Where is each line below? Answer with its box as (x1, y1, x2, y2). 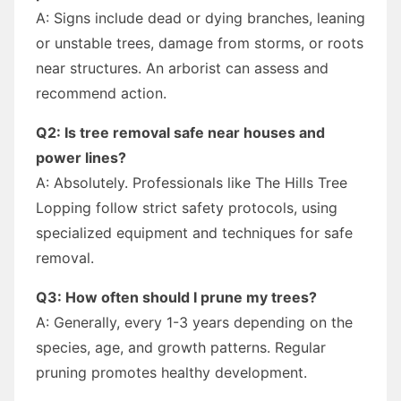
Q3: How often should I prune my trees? (36, 287, 317, 306)
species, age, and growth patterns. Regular (36, 337, 326, 356)
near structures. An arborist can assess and (36, 58, 328, 77)
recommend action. (36, 83, 166, 102)
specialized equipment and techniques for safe (36, 223, 353, 242)
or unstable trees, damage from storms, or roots (36, 33, 363, 52)
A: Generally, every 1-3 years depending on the (36, 312, 353, 331)
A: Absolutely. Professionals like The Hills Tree (36, 173, 347, 192)
